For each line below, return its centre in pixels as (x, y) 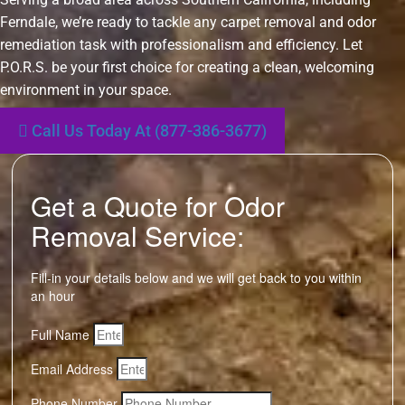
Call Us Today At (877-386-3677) (149, 131)
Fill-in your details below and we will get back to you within (196, 278)
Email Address (72, 369)
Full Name (60, 334)
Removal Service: (137, 235)
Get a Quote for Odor (158, 206)
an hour (53, 296)
